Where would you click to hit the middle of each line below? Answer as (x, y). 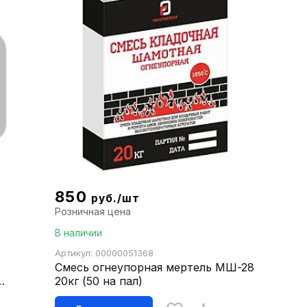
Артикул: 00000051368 (105, 253)
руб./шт (115, 199)
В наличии (79, 233)
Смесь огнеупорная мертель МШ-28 (155, 268)
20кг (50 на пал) (99, 281)
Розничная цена (93, 212)
